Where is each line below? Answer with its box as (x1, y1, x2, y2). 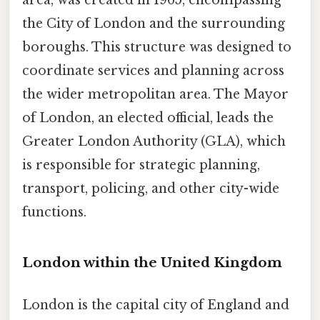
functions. (22, 204, 86, 220)
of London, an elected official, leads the (22, 109, 274, 126)
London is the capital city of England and (22, 296, 289, 313)
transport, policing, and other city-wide (22, 180, 279, 196)
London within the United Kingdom (22, 254, 282, 271)
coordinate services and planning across (22, 62, 284, 79)
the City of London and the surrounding (22, 15, 285, 31)
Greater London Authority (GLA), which (22, 133, 286, 149)
